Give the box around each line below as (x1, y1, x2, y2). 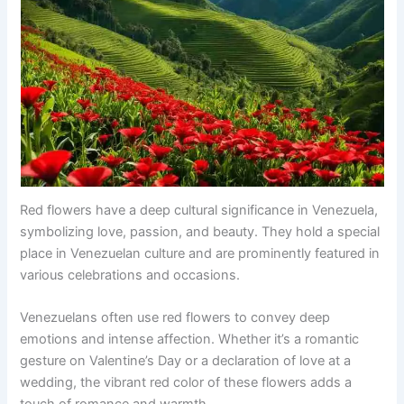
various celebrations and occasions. (20, 266, 241, 283)
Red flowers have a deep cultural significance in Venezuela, (20, 201, 379, 218)
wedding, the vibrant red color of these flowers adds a (20, 374, 353, 391)
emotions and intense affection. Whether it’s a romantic (20, 331, 360, 348)
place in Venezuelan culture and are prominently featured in (20, 244, 381, 262)
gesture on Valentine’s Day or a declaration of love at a (20, 353, 352, 370)
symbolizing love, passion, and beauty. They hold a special (20, 223, 381, 240)
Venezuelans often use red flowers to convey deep (20, 309, 331, 326)
